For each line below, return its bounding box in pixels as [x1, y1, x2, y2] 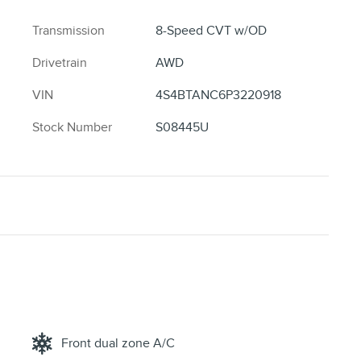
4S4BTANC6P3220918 [155, 87, 281, 104]
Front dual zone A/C [61, 335, 175, 352]
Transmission [32, 23, 105, 39]
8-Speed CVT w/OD [155, 23, 267, 39]
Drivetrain [32, 55, 87, 72]
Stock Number [32, 119, 112, 136]
